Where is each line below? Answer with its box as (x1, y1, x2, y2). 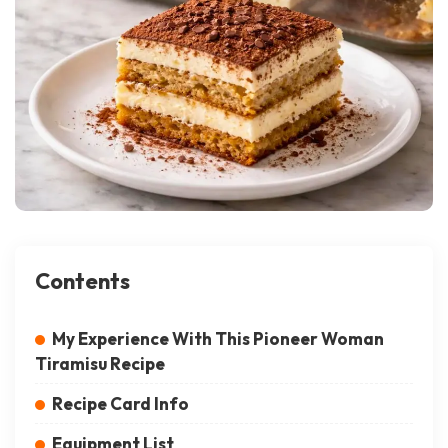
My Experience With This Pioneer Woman (52, 328, 384, 350)
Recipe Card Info (52, 393, 189, 415)
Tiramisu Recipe (35, 353, 165, 375)
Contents (35, 267, 130, 296)
